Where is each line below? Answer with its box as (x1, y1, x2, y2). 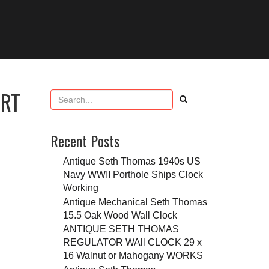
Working (62, 182, 98, 193)
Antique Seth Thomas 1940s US (62, 156, 201, 167)
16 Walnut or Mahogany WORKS (62, 250, 203, 261)
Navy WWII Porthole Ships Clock (62, 169, 203, 180)
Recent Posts (50, 130, 119, 152)
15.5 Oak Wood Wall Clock (62, 209, 177, 220)
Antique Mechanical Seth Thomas (62, 196, 207, 207)
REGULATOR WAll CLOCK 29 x (62, 237, 202, 248)
